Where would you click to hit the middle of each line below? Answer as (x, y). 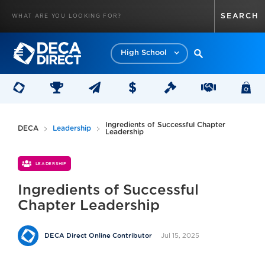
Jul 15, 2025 (180, 235)
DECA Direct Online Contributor (98, 236)
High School (143, 53)
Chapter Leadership (89, 206)
